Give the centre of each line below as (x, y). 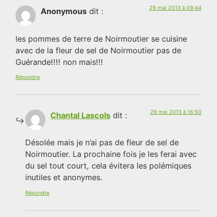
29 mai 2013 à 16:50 (176, 112)
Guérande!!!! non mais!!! (59, 62)
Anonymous (64, 11)
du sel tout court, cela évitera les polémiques (108, 166)
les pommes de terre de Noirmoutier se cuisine (101, 39)
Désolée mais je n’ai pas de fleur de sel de (102, 143)
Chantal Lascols (80, 115)
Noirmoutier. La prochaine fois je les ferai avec (111, 154)
